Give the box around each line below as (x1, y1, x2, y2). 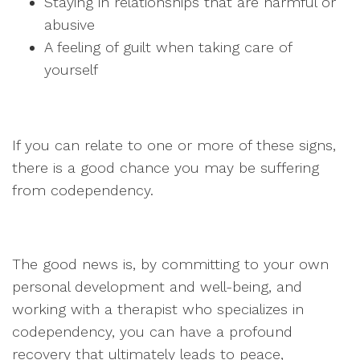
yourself (44, 61, 98, 78)
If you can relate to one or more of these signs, (12, 137, 336, 153)
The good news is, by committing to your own (12, 256, 329, 272)
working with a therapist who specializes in (12, 301, 304, 317)
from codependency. (12, 182, 153, 198)
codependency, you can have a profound (12, 323, 292, 340)
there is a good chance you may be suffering (12, 159, 319, 176)
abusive (44, 16, 95, 33)
